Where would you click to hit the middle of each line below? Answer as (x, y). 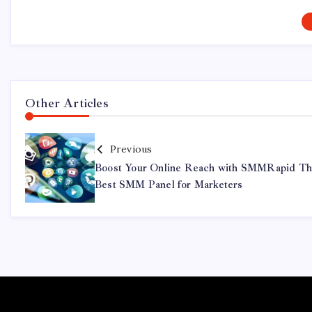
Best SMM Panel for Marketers (169, 185)
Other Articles (67, 103)
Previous (131, 149)
